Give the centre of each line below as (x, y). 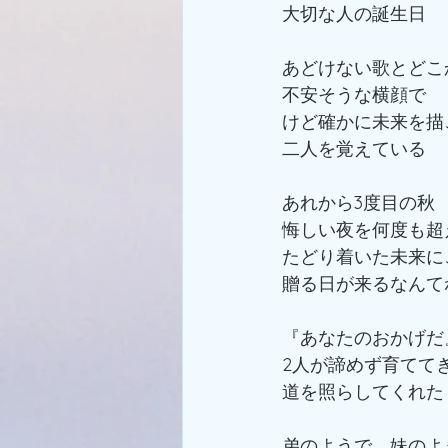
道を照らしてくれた (363, 391)
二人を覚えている (354, 148)
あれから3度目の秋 (358, 202)
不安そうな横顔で (354, 94)
